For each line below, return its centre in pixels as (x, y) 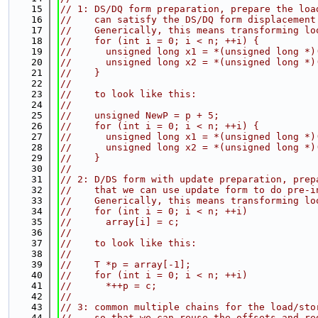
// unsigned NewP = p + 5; (140, 115)
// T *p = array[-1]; (126, 264)
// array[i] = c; (120, 222)
